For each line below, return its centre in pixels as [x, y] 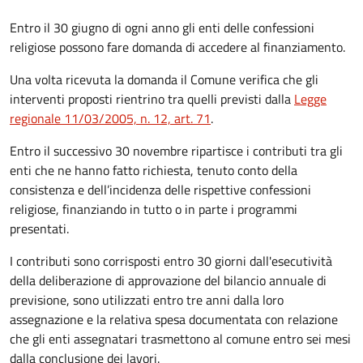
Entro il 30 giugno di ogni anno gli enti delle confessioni [162, 27]
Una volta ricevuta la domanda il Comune [124, 79]
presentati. [39, 228]
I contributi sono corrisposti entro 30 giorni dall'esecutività [171, 261]
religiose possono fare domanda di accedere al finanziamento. [177, 47]
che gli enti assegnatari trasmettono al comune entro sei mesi [180, 338]
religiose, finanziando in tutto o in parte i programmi [154, 209]
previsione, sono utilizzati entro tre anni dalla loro [147, 299]
